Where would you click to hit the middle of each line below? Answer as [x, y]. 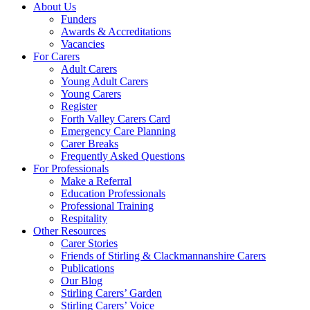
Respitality [84, 218]
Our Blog [82, 281]
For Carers [56, 56]
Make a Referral [96, 181]
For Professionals [71, 168]
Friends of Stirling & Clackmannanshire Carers [163, 256]
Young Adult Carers [104, 81]
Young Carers [91, 94]
